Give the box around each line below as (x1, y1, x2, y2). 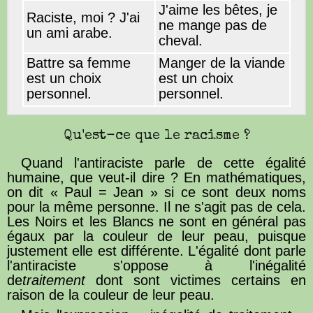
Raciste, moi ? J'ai (27, 9, 140, 25)
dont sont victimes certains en (85, 272, 306, 288)
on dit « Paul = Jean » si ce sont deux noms (7, 184, 306, 200)
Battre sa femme (27, 54, 131, 71)
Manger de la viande (159, 54, 285, 71)
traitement (22, 272, 85, 288)
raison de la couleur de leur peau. (7, 286, 214, 303)
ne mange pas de (159, 17, 267, 33)
